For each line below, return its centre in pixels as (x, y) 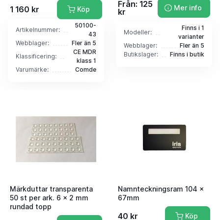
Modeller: (138, 32)
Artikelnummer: (38, 30)
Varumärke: (32, 70)
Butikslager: (141, 55)
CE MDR (85, 52)
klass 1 (86, 61)
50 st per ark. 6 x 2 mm (49, 197)
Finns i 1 (193, 28)
